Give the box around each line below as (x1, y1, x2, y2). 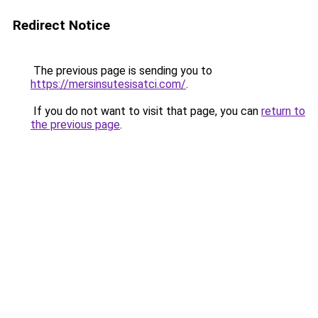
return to (261, 104, 305, 118)
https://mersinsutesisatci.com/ (31, 77, 186, 91)
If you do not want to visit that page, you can (31, 104, 261, 118)
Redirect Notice (13, 17, 110, 33)
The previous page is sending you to (31, 64, 212, 77)
